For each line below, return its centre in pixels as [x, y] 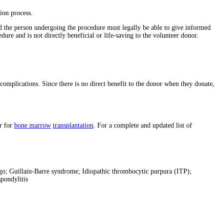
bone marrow [33, 125]
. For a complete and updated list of [143, 125]
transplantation [73, 125]
